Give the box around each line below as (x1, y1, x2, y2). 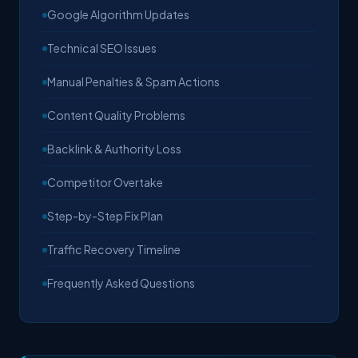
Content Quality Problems (47, 108, 185, 123)
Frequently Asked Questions (47, 276, 195, 291)
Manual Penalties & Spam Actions (47, 74, 220, 89)
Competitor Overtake (47, 175, 163, 190)
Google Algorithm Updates (47, 7, 189, 22)
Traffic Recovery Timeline (47, 242, 181, 257)
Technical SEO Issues (47, 41, 157, 56)
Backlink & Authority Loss (47, 141, 181, 157)
